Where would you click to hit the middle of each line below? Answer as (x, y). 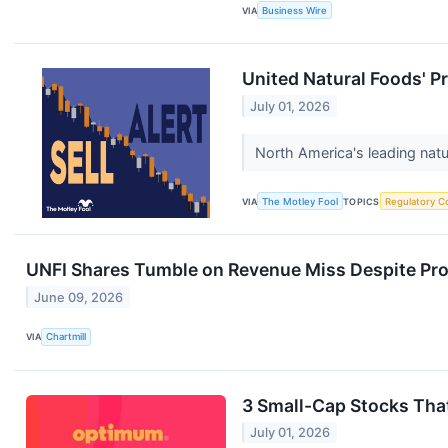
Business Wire (295, 10)
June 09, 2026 (79, 297)
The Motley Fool (300, 201)
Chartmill (66, 337)
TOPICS (361, 201)
